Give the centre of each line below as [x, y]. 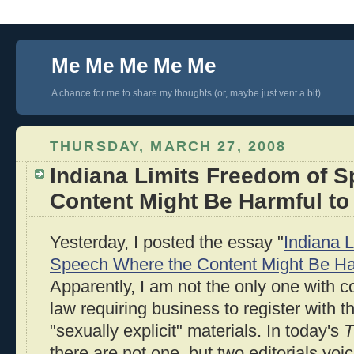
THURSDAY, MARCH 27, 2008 [168, 146]
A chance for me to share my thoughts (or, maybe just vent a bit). [187, 93]
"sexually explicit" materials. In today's [197, 331]
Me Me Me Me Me [134, 66]
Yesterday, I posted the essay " [167, 243]
